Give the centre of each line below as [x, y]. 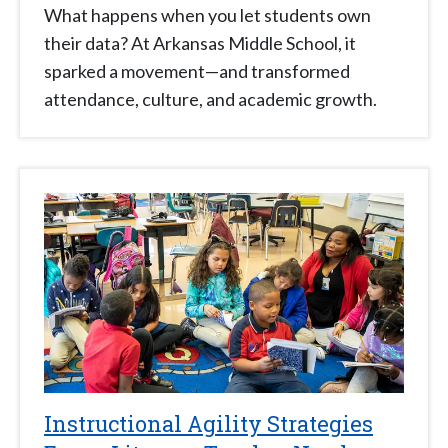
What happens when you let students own [207, 15]
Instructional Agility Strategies [208, 424]
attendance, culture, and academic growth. [210, 99]
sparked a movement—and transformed [197, 71]
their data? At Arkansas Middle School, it [200, 43]
